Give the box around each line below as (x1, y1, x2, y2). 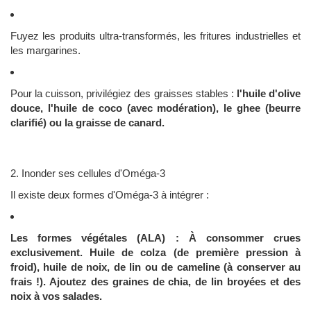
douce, (10, 102, 48, 115)
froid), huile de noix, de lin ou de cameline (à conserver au (10, 261, 301, 274)
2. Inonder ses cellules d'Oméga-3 (10, 167, 165, 180)
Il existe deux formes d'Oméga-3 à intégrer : (10, 189, 209, 201)
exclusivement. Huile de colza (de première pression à (10, 246, 301, 259)
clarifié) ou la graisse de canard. (10, 117, 165, 129)
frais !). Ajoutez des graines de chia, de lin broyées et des (10, 276, 301, 288)
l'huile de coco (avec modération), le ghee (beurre (47, 102, 301, 115)
